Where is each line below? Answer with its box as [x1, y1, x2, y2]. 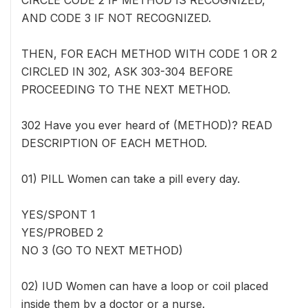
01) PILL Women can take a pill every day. [21, 172, 240, 186]
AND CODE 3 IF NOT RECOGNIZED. [21, 11, 211, 25]
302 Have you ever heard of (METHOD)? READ [21, 118, 272, 132]
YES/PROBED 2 [21, 225, 103, 239]
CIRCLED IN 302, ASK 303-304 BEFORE [21, 65, 233, 78]
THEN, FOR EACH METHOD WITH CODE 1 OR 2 [21, 47, 277, 60]
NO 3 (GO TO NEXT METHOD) [21, 243, 183, 257]
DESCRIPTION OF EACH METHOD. [21, 136, 207, 150]
